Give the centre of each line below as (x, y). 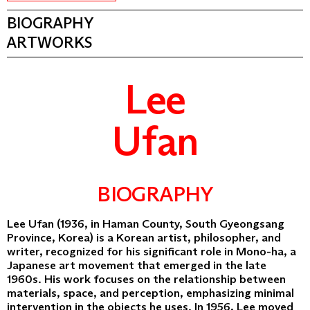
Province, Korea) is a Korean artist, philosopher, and (144, 237)
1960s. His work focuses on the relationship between (146, 279)
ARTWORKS (49, 43)
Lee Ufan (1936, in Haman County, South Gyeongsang (146, 224)
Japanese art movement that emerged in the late (137, 265)
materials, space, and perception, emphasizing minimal (151, 293)
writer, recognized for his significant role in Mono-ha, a (152, 251)
